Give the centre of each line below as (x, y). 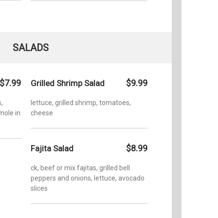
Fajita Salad (52, 148)
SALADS (31, 47)
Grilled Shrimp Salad (68, 83)
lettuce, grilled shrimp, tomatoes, (81, 102)
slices (39, 188)
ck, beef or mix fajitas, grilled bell (80, 168)
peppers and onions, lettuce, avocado (88, 178)
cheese (42, 113)
